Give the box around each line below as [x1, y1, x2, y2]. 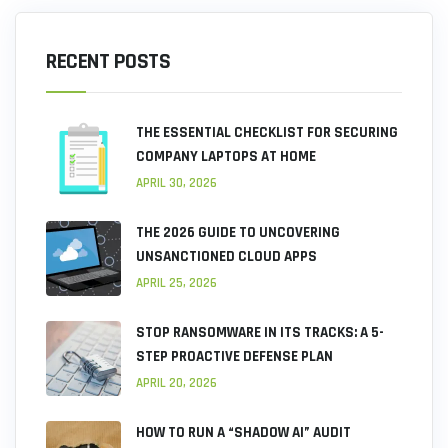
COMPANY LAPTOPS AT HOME [136, 146, 316, 166]
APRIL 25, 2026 [136, 274, 217, 291]
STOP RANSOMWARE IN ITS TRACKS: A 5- [136, 322, 384, 342]
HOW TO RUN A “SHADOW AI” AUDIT [136, 422, 351, 442]
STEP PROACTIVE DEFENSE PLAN [136, 346, 333, 366]
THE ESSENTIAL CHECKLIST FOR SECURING [136, 122, 398, 142]
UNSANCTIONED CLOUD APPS [136, 246, 317, 266]
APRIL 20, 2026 [136, 374, 217, 391]
